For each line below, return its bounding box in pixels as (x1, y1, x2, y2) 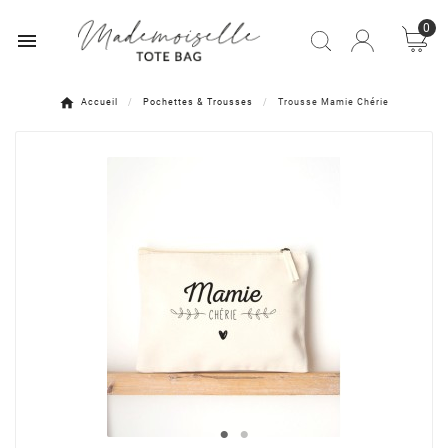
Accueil (81, 97, 118, 108)
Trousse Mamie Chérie (278, 97, 389, 108)
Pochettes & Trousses (143, 97, 253, 108)
